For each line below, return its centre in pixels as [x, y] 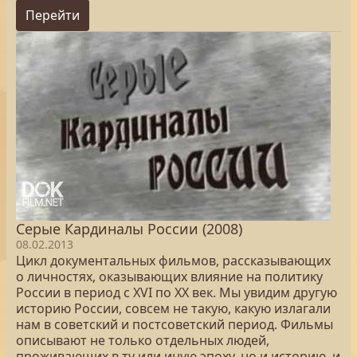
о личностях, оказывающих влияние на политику [169, 277]
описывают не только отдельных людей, [143, 340]
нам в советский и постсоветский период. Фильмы [175, 324]
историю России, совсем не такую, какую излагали [173, 308]
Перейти [53, 15]
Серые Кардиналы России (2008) [129, 229]
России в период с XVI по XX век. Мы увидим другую [177, 292]
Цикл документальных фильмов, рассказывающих [173, 261]
